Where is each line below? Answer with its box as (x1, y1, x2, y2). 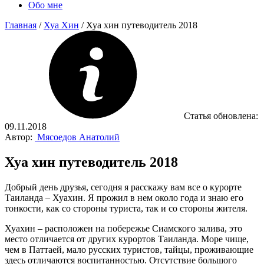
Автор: (5, 132, 32, 142)
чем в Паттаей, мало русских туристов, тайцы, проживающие (5, 244, 253, 255)
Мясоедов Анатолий (37, 132, 120, 142)
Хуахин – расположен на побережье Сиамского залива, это (5, 223, 242, 233)
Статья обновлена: (184, 111, 258, 121)
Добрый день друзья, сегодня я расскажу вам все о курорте (5, 181, 242, 192)
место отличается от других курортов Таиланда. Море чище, (5, 233, 249, 244)
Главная (5, 20, 37, 30)
